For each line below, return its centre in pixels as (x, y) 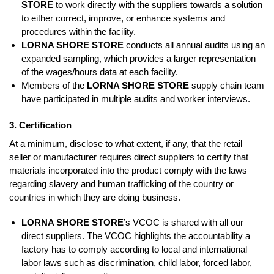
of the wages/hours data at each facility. (100, 72)
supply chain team (227, 85)
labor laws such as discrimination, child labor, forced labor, (137, 263)
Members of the (53, 85)
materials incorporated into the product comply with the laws (128, 170)
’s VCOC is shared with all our (183, 223)
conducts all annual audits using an (194, 45)
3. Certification (40, 125)
